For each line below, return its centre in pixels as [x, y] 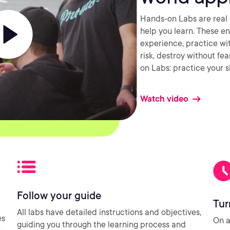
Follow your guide [59, 196]
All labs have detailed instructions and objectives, [109, 212]
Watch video [164, 99]
